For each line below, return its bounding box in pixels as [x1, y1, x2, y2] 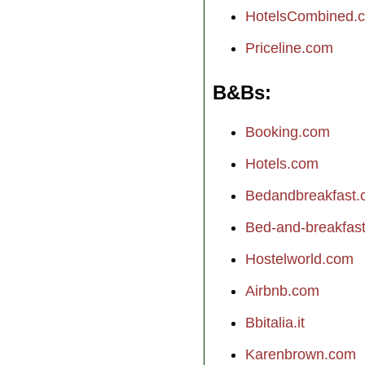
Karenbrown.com [245, 345, 356, 363]
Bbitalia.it [245, 314, 305, 331]
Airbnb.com [245, 282, 319, 299]
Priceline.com [245, 39, 333, 56]
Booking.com [245, 123, 330, 140]
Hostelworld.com [245, 250, 354, 267]
